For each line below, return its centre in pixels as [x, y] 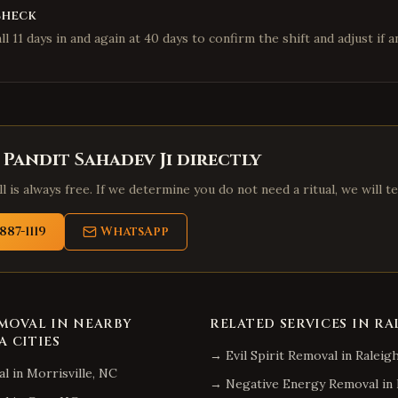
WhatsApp [135, 231]
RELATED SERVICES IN [292, 324]
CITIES [34, 342]
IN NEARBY [89, 324]
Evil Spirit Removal [282, 355]
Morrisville [60, 373]
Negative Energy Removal [302, 384]
